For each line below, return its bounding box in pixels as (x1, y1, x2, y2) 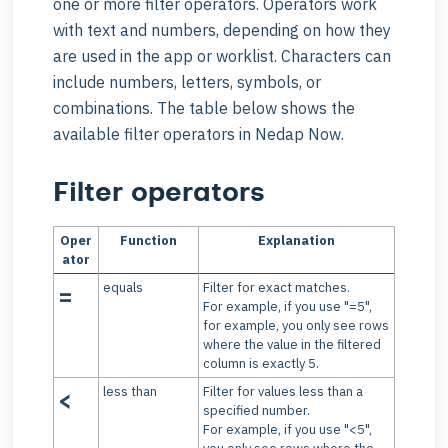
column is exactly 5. (203, 354, 319, 372)
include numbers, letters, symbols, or (53, 71, 321, 92)
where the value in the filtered (203, 335, 381, 353)
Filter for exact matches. (203, 278, 350, 296)
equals (103, 278, 143, 296)
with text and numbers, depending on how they (53, 19, 391, 40)
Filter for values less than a (203, 382, 363, 400)
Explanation (258, 231, 335, 249)
